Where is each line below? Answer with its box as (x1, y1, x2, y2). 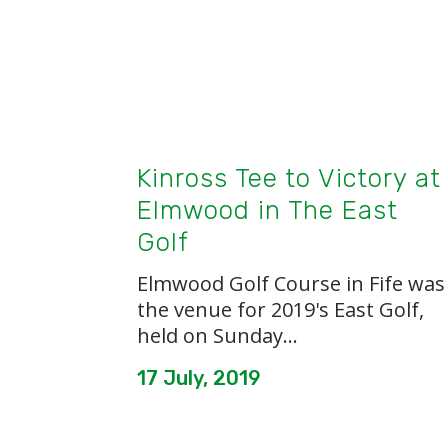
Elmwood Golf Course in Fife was (137, 270, 445, 297)
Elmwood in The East (137, 195, 398, 226)
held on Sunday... (137, 322, 298, 349)
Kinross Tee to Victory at (137, 163, 441, 194)
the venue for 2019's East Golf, (137, 296, 424, 323)
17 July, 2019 (137, 366, 261, 390)
